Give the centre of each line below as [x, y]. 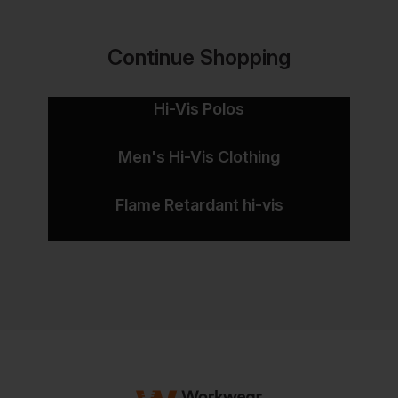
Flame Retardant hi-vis [199, 204]
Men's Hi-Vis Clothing [199, 156]
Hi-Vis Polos [199, 108]
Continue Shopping [199, 57]
